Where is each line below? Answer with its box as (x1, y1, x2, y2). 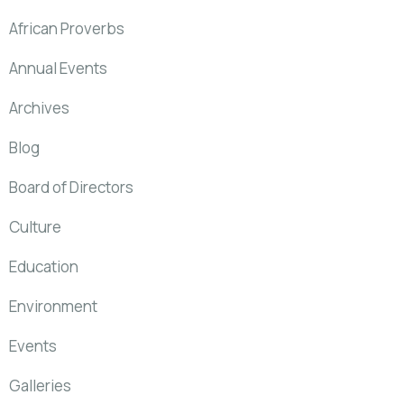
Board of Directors (9, 177, 133, 198)
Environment (9, 296, 97, 317)
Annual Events (9, 58, 107, 79)
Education (9, 256, 78, 278)
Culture (9, 216, 61, 238)
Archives (9, 97, 69, 119)
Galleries (9, 375, 71, 397)
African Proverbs (9, 18, 124, 40)
